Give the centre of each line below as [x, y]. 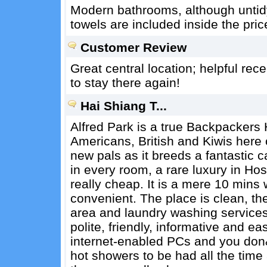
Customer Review [133, 47]
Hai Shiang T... [123, 106]
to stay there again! [125, 83]
